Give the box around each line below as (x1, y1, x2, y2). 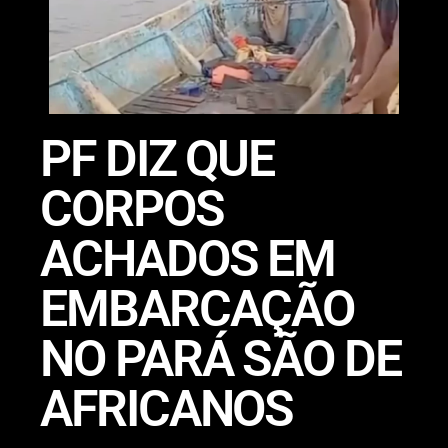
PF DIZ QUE (40, 129, 275, 188)
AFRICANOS (40, 379, 294, 438)
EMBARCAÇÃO (40, 279, 355, 338)
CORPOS (40, 179, 224, 238)
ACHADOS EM (40, 229, 336, 288)
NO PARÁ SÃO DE (40, 329, 401, 388)
